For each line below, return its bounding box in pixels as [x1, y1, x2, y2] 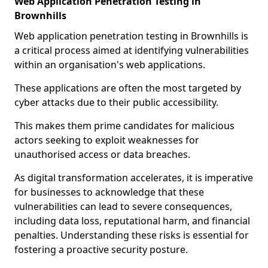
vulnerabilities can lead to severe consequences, [14, 200, 232, 213]
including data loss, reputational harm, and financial [14, 214, 250, 227]
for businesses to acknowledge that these [14, 185, 204, 199]
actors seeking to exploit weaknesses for [14, 133, 199, 147]
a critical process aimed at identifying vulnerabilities [14, 44, 249, 57]
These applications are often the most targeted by [14, 81, 241, 95]
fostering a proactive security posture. [14, 243, 188, 256]
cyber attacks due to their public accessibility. [14, 96, 218, 109]
